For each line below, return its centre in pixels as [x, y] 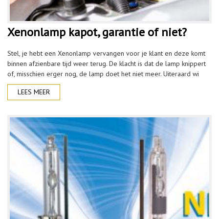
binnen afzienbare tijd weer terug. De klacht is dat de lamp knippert [107, 64]
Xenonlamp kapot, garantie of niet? [97, 32]
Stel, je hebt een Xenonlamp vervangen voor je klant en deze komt [106, 53]
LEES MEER [34, 92]
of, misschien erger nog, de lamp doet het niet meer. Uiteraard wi [103, 74]
